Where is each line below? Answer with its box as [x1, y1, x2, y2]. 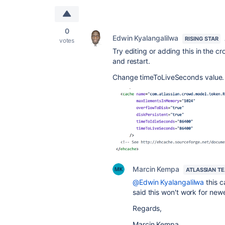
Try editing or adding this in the [113, 47, 216, 55]
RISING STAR [185, 35, 218, 42]
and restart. [113, 57, 150, 65]
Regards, [133, 204, 162, 213]
